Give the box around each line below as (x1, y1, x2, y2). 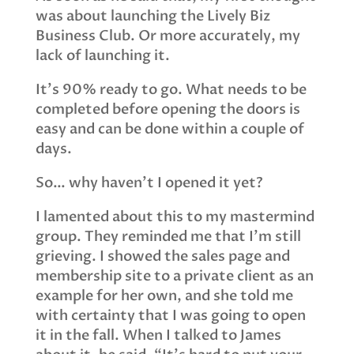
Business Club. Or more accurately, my (35, 26, 300, 47)
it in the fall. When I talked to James (35, 326, 281, 346)
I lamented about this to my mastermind (35, 207, 314, 228)
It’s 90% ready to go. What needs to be (35, 80, 307, 100)
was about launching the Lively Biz (35, 6, 270, 27)
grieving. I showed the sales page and (35, 247, 290, 267)
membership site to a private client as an (35, 266, 314, 287)
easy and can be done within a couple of (35, 119, 304, 140)
